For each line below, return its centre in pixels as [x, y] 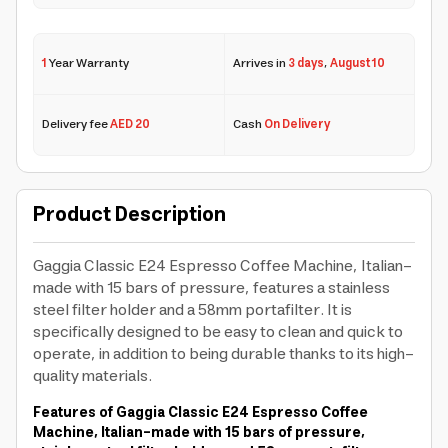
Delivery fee [76, 124]
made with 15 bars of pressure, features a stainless [211, 288]
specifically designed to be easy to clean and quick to [218, 332]
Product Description [129, 215]
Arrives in [260, 63]
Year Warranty [88, 63]
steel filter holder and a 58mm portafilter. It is [192, 310]
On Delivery [297, 124]
